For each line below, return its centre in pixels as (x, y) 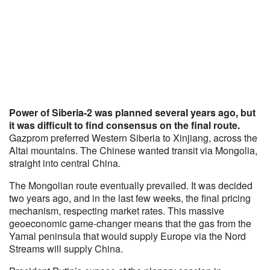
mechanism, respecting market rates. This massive (117, 211)
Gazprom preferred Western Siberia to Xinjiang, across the (133, 138)
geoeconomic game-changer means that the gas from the (130, 223)
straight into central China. (65, 163)
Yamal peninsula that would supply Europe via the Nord (127, 236)
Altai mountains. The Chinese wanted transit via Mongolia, (133, 150)
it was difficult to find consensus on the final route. (124, 125)
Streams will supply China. (66, 249)
